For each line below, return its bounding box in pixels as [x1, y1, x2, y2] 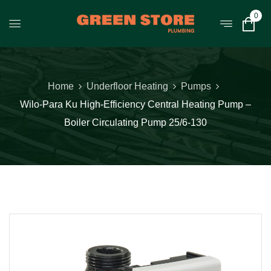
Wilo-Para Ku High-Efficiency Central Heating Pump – [20, 99, 251, 109]
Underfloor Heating [86, 81, 168, 91]
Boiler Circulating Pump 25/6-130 [64, 117, 207, 128]
